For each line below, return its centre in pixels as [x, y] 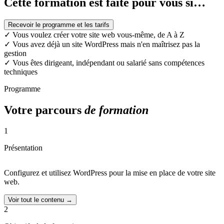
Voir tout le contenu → [40, 200]
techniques [21, 71]
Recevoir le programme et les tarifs [59, 24]
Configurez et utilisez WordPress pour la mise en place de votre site [110, 173]
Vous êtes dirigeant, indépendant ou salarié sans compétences [108, 62]
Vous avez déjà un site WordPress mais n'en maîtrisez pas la [106, 44]
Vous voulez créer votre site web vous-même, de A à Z [98, 34]
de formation [116, 110]
